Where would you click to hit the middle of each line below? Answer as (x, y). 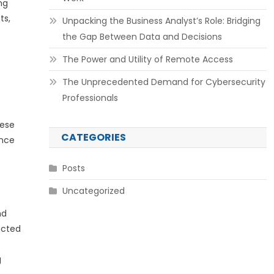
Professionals (90, 98)
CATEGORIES (93, 137)
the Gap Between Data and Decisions (142, 37)
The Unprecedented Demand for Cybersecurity (164, 82)
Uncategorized (93, 191)
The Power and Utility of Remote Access (147, 59)
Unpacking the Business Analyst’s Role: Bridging (161, 21)
